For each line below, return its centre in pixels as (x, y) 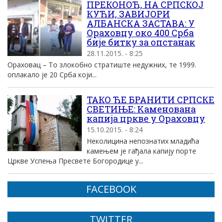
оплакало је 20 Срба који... (52, 75)
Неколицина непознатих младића (143, 141)
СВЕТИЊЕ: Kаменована (141, 109)
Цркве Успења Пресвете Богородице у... (75, 161)
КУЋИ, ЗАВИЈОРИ (128, 14)
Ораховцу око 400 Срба (140, 33)
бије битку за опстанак (141, 42)
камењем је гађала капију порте (141, 151)
